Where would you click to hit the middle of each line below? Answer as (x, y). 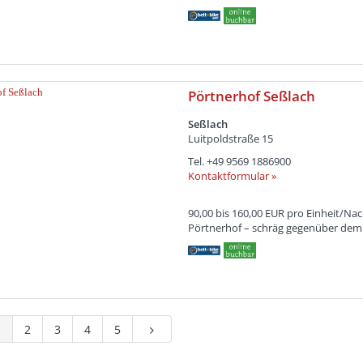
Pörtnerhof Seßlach (251, 96)
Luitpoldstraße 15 (230, 138)
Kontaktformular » (232, 175)
